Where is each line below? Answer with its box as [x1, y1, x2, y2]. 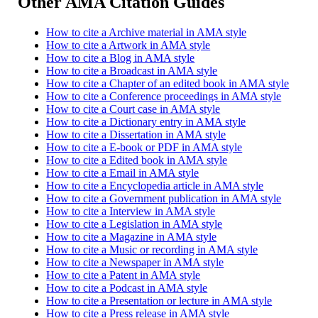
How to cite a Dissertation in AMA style [46, 128, 226, 141]
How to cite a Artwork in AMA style [46, 38, 211, 51]
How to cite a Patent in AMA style [46, 268, 201, 281]
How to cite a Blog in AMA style [46, 51, 195, 64]
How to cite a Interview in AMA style [46, 204, 216, 217]
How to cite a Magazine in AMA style [46, 230, 217, 243]
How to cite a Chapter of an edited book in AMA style [46, 77, 290, 89]
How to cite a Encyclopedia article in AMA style [46, 179, 264, 192]
